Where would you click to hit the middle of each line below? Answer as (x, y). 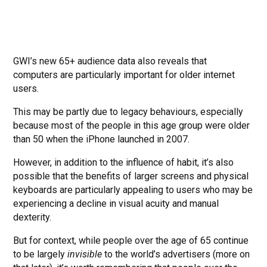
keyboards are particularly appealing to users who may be (133, 190)
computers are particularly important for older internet (124, 75)
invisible (85, 254)
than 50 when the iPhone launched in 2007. (102, 139)
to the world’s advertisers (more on (176, 254)
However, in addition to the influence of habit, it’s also (124, 163)
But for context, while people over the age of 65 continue (131, 241)
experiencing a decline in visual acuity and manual (116, 204)
